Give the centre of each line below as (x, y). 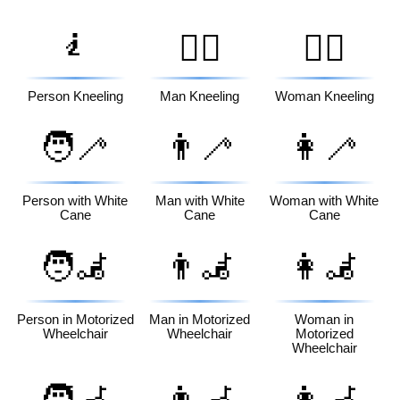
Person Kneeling (75, 96)
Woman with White (325, 200)
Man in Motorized (200, 320)
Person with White (75, 200)
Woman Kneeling (324, 96)
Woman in (325, 320)
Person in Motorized (75, 320)
